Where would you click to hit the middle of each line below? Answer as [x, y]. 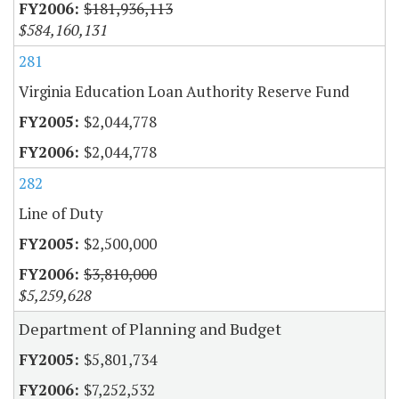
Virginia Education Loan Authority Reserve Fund [184, 92]
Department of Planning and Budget [150, 329]
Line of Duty [61, 214]
